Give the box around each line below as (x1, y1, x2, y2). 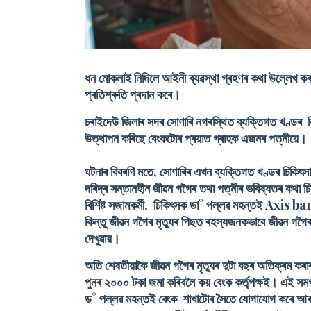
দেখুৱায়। (85, 230, 120, 246)
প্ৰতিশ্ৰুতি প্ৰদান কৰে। (85, 86, 180, 103)
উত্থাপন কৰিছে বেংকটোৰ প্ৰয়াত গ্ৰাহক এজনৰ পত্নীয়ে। (85, 130, 307, 146)
